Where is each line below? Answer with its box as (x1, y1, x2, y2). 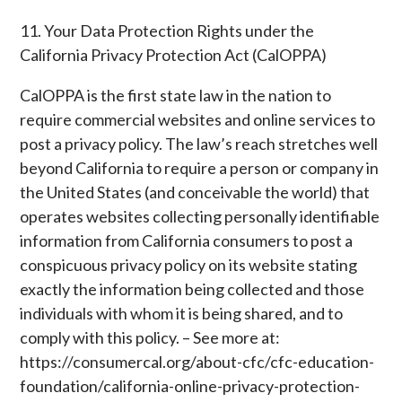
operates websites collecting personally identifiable (20, 206, 380, 226)
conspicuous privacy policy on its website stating (20, 255, 358, 275)
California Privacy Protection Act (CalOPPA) (20, 45, 328, 65)
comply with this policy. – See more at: (20, 328, 281, 347)
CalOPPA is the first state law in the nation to (20, 85, 332, 105)
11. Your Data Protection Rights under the (20, 21, 315, 40)
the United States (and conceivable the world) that (20, 182, 371, 202)
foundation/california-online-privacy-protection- (20, 376, 361, 396)
